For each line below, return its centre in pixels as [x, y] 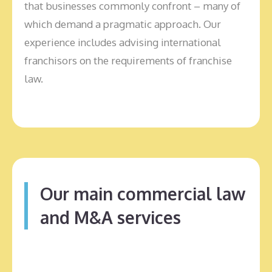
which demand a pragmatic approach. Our [123, 24]
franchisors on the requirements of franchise [128, 60]
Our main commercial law [143, 194]
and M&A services [110, 217]
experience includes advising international [123, 42]
